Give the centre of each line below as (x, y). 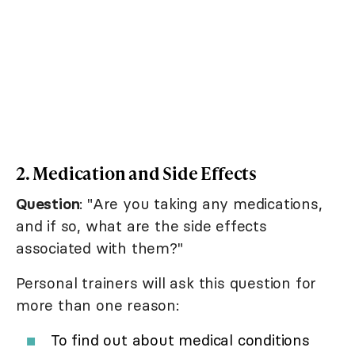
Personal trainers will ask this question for (166, 283)
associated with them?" (99, 248)
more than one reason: (97, 305)
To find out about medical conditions (180, 340)
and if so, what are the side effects (141, 226)
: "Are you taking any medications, (201, 204)
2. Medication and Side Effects (136, 174)
